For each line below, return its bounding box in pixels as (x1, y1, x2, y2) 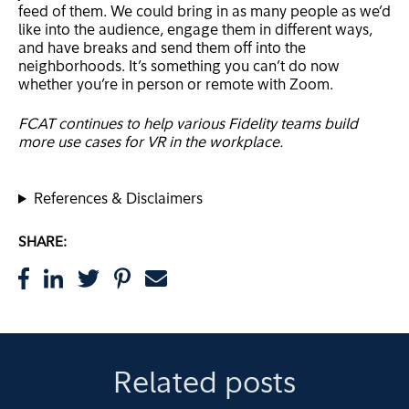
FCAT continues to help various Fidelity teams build (18, 117, 358, 132)
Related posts (113, 371, 296, 401)
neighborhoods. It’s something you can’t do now (18, 60, 340, 76)
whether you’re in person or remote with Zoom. (18, 79, 333, 94)
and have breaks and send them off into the (18, 42, 306, 58)
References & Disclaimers (33, 193, 203, 208)
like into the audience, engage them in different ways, (18, 24, 372, 39)
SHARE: (18, 236, 67, 251)
